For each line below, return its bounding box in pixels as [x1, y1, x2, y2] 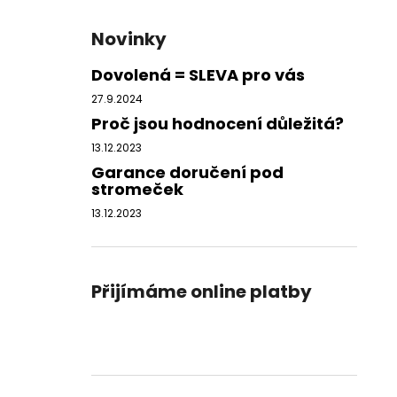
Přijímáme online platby [91, 278, 312, 304]
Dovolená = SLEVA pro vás [91, 63, 305, 86]
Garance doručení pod [91, 160, 284, 183]
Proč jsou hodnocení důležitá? [91, 112, 344, 135]
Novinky [91, 26, 167, 51]
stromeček [91, 177, 183, 200]
